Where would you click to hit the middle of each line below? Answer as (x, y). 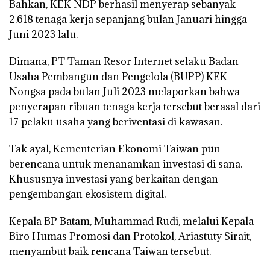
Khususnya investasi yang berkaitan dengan (114, 179)
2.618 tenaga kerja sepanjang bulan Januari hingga (128, 20)
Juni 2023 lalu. (43, 35)
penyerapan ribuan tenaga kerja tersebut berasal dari (135, 107)
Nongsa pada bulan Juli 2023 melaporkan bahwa (124, 92)
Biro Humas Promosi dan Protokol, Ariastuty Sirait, (130, 237)
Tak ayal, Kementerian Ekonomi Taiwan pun (115, 149)
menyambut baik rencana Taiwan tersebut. (110, 252)
